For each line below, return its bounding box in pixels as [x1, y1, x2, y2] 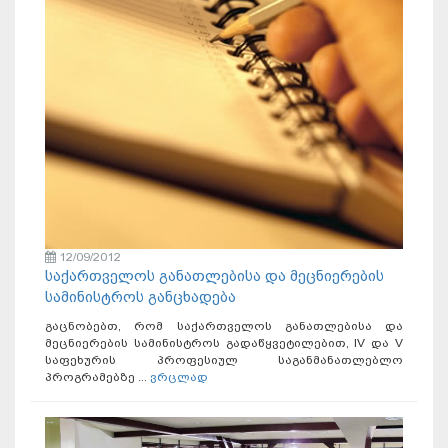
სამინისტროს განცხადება [45, 287, 236, 306]
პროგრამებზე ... [45, 369, 150, 384]
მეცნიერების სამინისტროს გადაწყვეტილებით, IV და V [45, 335, 403, 350]
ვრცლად [150, 369, 208, 384]
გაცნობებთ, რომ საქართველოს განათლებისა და [45, 318, 403, 333]
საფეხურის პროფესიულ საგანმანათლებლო [45, 352, 403, 367]
